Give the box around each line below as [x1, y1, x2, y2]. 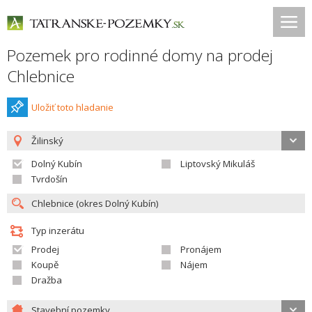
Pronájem [180, 243, 221, 256]
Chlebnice [7, 65, 75, 87]
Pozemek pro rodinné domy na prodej [7, 45, 273, 66]
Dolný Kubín [31, 157, 82, 170]
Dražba [31, 274, 62, 286]
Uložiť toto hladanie [31, 101, 114, 114]
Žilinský [31, 134, 63, 147]
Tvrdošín [31, 173, 68, 185]
